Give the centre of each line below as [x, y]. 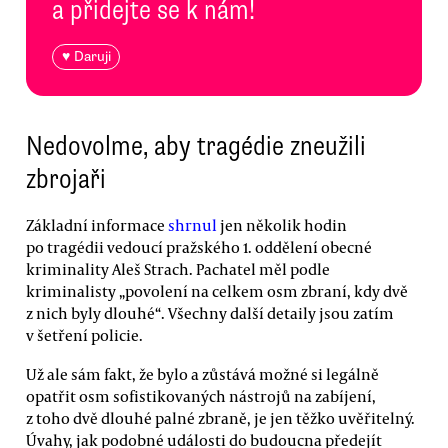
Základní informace [97, 224]
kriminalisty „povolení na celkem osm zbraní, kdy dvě [217, 290]
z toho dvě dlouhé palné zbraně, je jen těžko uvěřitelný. [220, 417]
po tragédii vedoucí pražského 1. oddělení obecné [199, 246]
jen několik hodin [282, 224]
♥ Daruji [86, 57]
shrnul [192, 224]
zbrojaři [66, 179]
